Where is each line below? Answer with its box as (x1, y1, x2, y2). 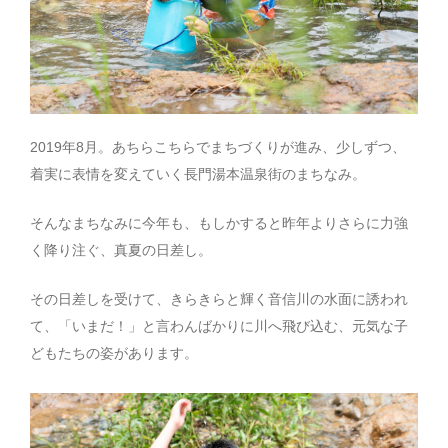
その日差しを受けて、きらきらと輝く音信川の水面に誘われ (30, 291, 408, 307)
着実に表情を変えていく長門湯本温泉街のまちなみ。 (30, 166, 366, 182)
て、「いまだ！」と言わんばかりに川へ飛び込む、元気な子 (30, 318, 408, 334)
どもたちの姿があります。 (30, 345, 198, 361)
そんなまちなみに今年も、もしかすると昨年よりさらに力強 (30, 215, 408, 231)
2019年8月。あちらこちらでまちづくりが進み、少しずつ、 (30, 139, 406, 155)
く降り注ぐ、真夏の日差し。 (30, 242, 212, 258)
